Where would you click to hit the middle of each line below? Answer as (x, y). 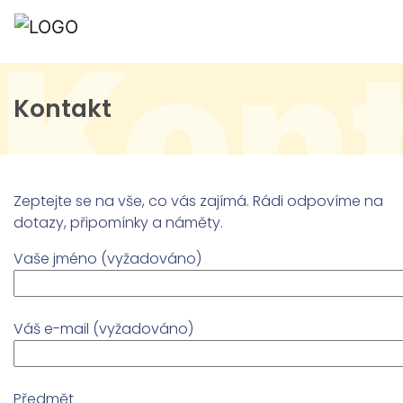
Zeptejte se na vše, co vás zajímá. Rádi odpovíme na (198, 201)
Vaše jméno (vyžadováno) (107, 259)
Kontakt (63, 108)
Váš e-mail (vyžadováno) (103, 329)
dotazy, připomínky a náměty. (118, 223)
